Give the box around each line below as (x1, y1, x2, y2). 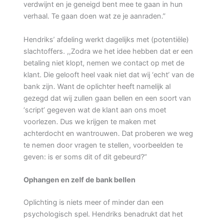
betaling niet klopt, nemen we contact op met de (23, 58, 184, 67)
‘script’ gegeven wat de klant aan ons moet (23, 105, 166, 114)
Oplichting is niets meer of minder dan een (23, 197, 164, 207)
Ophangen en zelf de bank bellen (23, 175, 135, 184)
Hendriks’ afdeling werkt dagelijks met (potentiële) (23, 35, 189, 44)
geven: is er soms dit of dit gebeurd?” (23, 152, 147, 161)
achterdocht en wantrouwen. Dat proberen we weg (23, 129, 193, 138)
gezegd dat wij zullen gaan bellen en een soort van (23, 93, 191, 103)
